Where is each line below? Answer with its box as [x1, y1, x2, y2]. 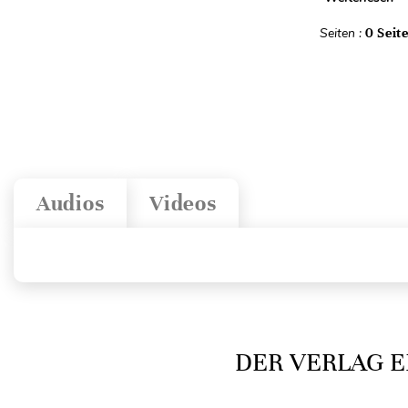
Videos [149, 189, 217, 217]
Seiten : [319, 25, 365, 42]
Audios [36, 189, 105, 217]
